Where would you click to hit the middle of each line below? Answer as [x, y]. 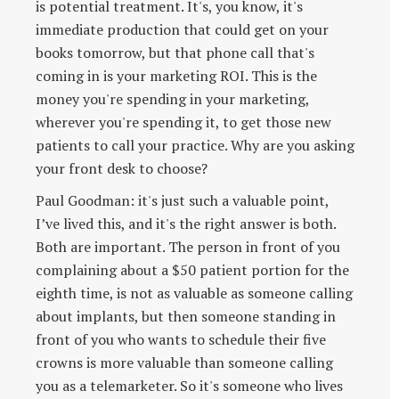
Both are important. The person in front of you [188, 246]
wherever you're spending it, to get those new [183, 122]
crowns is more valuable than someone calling [184, 362]
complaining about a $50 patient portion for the [192, 269]
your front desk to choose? [122, 168]
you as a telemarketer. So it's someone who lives [189, 385]
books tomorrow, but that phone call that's [175, 52]
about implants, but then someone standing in [186, 316]
